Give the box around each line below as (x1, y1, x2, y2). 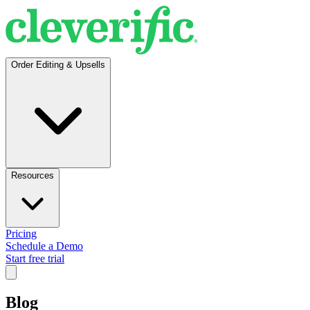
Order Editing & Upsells (11, 60, 105, 70)
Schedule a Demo (6, 240, 83, 252)
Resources (11, 170, 54, 181)
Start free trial (6, 253, 64, 264)
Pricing (6, 228, 37, 239)
